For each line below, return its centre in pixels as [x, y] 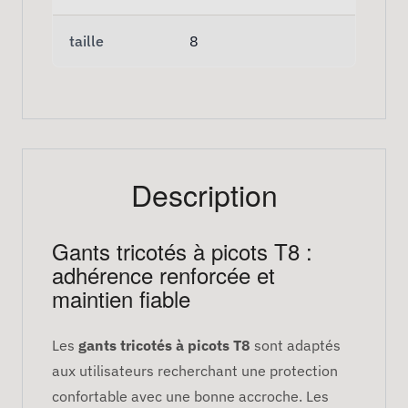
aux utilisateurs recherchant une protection [195, 370]
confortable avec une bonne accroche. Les [190, 396]
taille [87, 41]
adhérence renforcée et [163, 274]
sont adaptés [296, 345]
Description [204, 194]
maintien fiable [121, 298]
